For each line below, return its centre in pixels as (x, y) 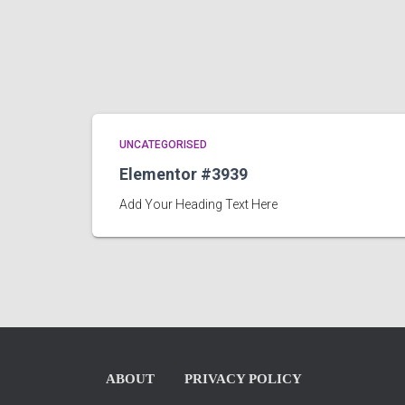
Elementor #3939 (184, 174)
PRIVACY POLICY (243, 379)
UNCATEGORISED (163, 145)
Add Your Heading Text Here (198, 204)
